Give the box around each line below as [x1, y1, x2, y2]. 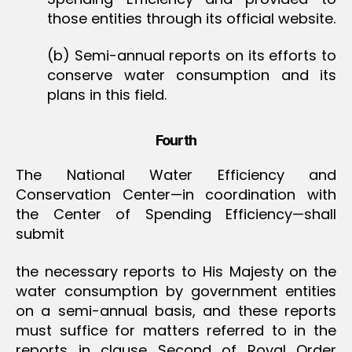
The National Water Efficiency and [16, 165, 336, 185]
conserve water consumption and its [47, 65, 336, 85]
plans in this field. [47, 85, 167, 104]
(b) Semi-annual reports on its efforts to [47, 46, 336, 65]
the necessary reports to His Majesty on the [16, 261, 336, 281]
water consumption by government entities [16, 280, 336, 301]
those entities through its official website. [47, 8, 335, 28]
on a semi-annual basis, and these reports [16, 300, 336, 321]
